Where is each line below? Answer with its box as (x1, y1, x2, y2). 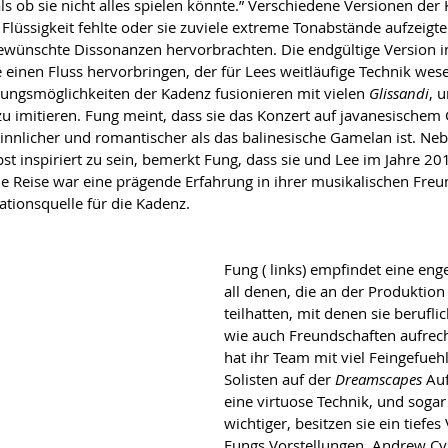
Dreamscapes (335, 369, 426, 389)
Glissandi (369, 83, 429, 103)
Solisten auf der (224, 369, 335, 389)
